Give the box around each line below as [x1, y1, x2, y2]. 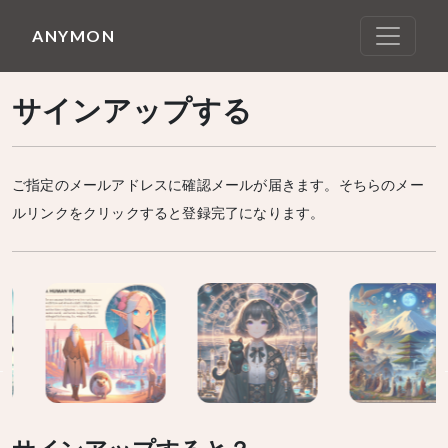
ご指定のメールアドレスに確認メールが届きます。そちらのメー [12, 176, 424, 193]
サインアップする [12, 89, 252, 137]
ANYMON [32, 26, 116, 45]
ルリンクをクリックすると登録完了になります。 [12, 204, 325, 221]
